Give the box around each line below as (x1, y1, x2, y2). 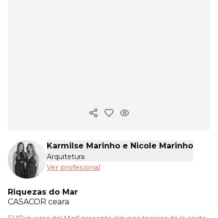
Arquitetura (47, 152, 85, 161)
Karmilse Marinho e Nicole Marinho (47, 141, 193, 150)
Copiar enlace (92, 112, 145, 122)
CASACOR (8, 197, 48, 207)
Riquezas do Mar (8, 187, 78, 197)
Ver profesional (47, 163, 100, 172)
